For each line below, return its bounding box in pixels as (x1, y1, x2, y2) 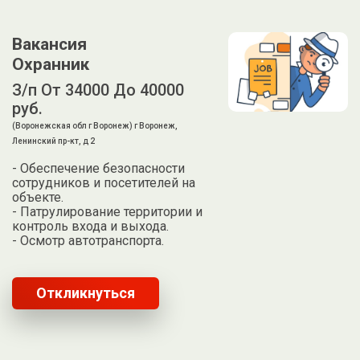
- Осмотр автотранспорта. (12, 233, 165, 249)
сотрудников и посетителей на (12, 175, 196, 191)
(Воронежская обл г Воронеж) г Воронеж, (12, 121, 178, 131)
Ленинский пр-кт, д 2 (12, 137, 96, 146)
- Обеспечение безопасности (12, 161, 186, 177)
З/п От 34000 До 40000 (12, 80, 185, 100)
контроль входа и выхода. (12, 219, 170, 235)
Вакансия (12, 35, 88, 55)
